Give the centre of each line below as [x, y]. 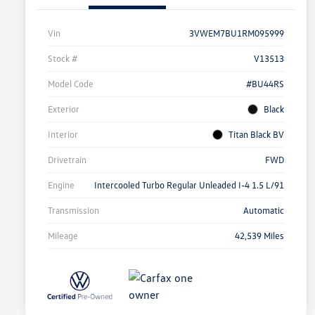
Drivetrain [67, 160]
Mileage [63, 236]
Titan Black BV [256, 135]
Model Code [71, 84]
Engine [61, 185]
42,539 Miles [259, 236]
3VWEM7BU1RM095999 [237, 33]
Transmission [73, 211]
